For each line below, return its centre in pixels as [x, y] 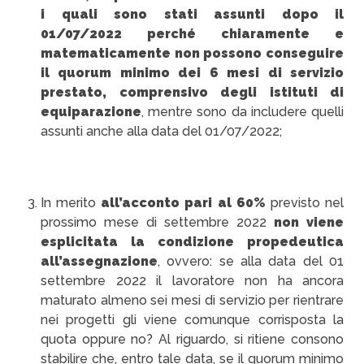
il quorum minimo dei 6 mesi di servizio [192, 73]
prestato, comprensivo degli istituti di [192, 92]
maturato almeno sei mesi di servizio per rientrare [192, 300]
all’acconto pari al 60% [183, 203]
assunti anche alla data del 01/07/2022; [161, 131]
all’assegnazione [99, 261]
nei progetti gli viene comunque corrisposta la [192, 320]
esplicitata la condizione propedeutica [192, 242]
